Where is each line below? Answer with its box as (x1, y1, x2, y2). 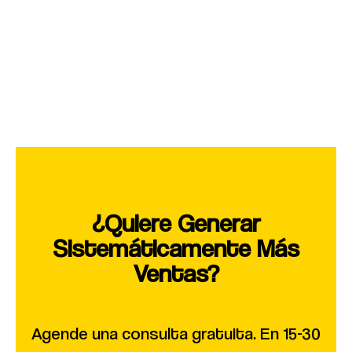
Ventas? (133, 257, 219, 288)
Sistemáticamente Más (53, 232, 299, 262)
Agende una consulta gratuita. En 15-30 (31, 322, 321, 343)
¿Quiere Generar (91, 207, 261, 237)
